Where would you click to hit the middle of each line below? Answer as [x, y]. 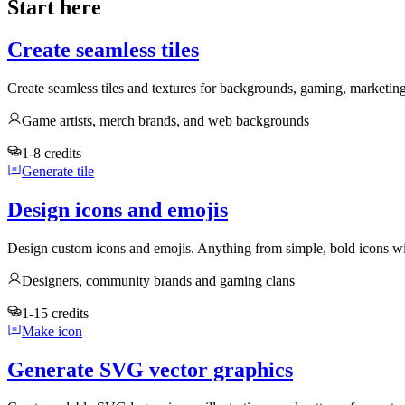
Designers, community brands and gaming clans [158, 280]
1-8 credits [52, 153]
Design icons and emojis [118, 209]
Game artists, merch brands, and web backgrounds [165, 120]
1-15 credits [55, 313]
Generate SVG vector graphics [150, 369]
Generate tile [58, 171]
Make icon [52, 331]
